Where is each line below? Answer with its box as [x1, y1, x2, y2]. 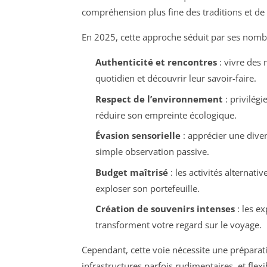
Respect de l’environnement [95, 92, 223, 105]
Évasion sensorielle [95, 129, 181, 142]
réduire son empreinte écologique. [95, 108, 237, 121]
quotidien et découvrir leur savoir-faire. [95, 72, 256, 85]
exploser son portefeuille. [95, 182, 200, 194]
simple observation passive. [95, 145, 209, 158]
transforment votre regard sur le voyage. [95, 219, 262, 231]
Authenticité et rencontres [95, 56, 217, 69]
